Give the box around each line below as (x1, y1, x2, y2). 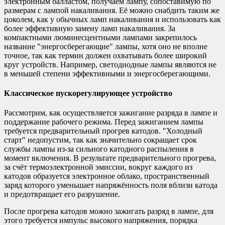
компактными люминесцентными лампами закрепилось (4, 33, 197, 42)
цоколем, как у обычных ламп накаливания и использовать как (4, 15, 221, 24)
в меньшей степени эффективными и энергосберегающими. (4, 69, 210, 78)
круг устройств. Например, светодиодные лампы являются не (4, 60, 216, 69)
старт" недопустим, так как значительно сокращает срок (4, 136, 197, 145)
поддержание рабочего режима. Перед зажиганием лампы (4, 118, 203, 127)
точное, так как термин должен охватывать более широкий (4, 51, 207, 60)
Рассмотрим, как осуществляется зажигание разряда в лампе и (4, 108, 217, 118)
